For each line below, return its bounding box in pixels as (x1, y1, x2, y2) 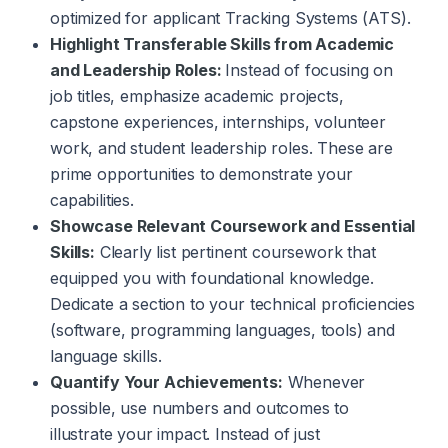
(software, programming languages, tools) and (50, 320, 395, 340)
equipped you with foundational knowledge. (50, 268, 374, 288)
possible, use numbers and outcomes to (50, 398, 350, 418)
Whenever (282, 372, 366, 392)
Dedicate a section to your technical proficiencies (50, 294, 415, 314)
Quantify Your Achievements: (50, 372, 283, 392)
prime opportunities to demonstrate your (50, 164, 353, 184)
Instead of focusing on (225, 60, 393, 80)
